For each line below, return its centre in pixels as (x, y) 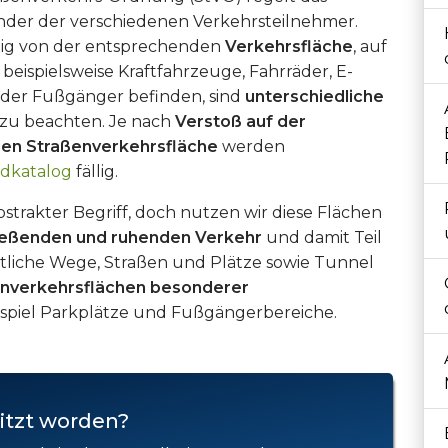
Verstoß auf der (240, 121)
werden (251, 146)
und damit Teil (322, 237)
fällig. (95, 171)
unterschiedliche (314, 96)
